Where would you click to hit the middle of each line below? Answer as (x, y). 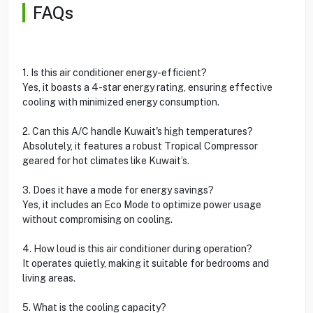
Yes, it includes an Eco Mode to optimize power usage (141, 204)
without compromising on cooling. (97, 219)
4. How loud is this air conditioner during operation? (137, 248)
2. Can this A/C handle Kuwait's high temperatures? (137, 131)
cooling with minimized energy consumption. (121, 102)
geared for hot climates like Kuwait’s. (105, 160)
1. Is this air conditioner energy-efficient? (114, 72)
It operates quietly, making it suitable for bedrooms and (145, 263)
